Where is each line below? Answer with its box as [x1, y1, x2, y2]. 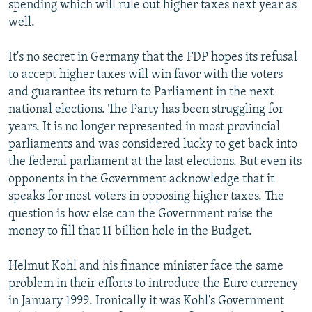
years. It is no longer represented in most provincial [8, 120, 280, 134]
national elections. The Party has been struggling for [8, 102, 283, 116]
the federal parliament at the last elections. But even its [8, 155, 302, 169]
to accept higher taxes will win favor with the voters [8, 68, 283, 81]
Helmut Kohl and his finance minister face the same [8, 259, 283, 273]
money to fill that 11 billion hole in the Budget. [8, 224, 252, 238]
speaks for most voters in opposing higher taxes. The [8, 189, 284, 203]
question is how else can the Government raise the [8, 207, 273, 221]
